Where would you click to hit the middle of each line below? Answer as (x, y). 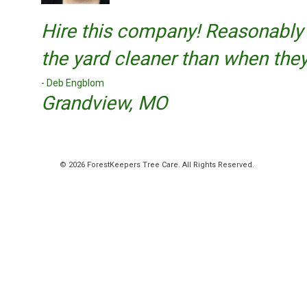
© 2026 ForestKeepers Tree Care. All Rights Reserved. (157, 165)
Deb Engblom (75, 83)
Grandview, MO (104, 103)
